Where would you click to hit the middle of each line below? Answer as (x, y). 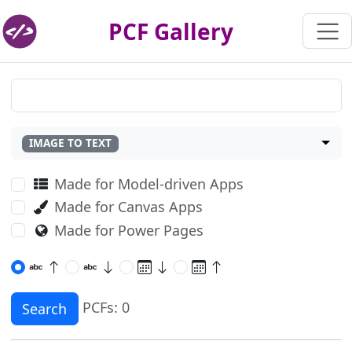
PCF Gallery (171, 31)
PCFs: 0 (106, 307)
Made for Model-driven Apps (148, 184)
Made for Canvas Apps (128, 207)
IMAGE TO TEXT (70, 143)
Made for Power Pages (128, 230)
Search (44, 308)
